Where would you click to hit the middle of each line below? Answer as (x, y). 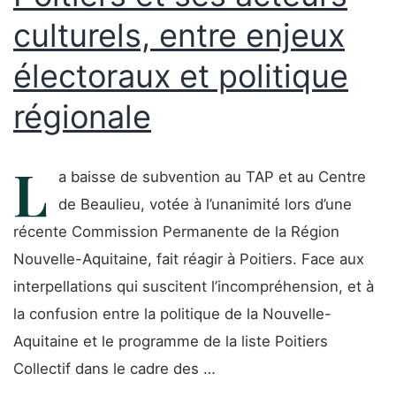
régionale (82, 117)
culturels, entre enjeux (179, 35)
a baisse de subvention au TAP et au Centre (212, 177)
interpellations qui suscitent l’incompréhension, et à (194, 286)
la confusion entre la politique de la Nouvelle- (172, 314)
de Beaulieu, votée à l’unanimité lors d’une (205, 204)
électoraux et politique (181, 76)
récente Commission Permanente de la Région (176, 232)
